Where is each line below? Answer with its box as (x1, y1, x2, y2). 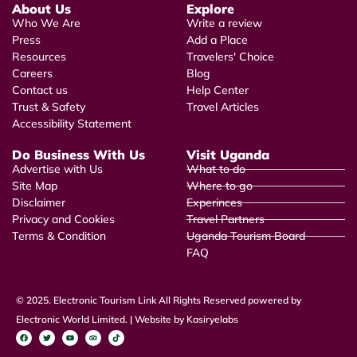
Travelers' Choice (186, 49, 274, 64)
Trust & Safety (12, 99, 85, 114)
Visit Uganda (186, 146, 269, 163)
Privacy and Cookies (12, 211, 115, 226)
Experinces (186, 194, 242, 210)
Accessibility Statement (12, 116, 131, 131)
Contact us (12, 82, 68, 97)
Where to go (186, 178, 253, 193)
